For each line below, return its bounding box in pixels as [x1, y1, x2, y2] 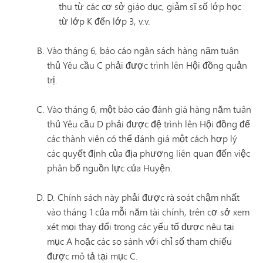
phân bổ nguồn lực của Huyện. [47, 161, 173, 174]
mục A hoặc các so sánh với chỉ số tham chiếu [47, 234, 232, 248]
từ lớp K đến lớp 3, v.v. [59, 14, 150, 28]
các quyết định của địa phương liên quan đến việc [47, 146, 250, 160]
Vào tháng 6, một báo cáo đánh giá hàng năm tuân [47, 102, 251, 116]
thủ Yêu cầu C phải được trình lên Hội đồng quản [47, 58, 247, 72]
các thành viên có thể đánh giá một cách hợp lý [47, 131, 237, 145]
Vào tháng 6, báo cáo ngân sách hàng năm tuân [47, 43, 239, 57]
